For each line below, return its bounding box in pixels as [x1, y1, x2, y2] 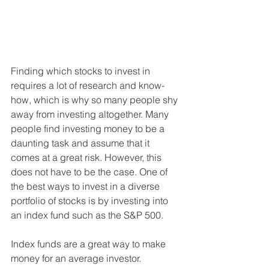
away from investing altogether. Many [11, 108, 171, 121]
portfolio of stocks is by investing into [11, 195, 171, 207]
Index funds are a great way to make [11, 238, 168, 250]
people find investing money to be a [11, 122, 167, 135]
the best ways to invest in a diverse [11, 180, 162, 193]
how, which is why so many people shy [11, 94, 180, 106]
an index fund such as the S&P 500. [11, 209, 166, 222]
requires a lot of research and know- [11, 79, 165, 92]
